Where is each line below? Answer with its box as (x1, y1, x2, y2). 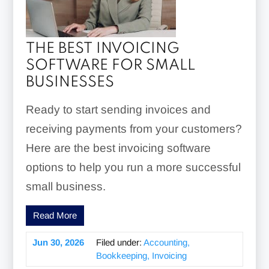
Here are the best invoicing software (25, 141, 211, 154)
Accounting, (143, 237, 190, 247)
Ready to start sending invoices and (25, 103, 211, 116)
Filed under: (95, 237, 144, 247)
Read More (32, 210, 77, 220)
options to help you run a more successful (25, 160, 241, 174)
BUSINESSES (25, 74, 114, 90)
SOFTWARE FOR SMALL (25, 58, 195, 73)
